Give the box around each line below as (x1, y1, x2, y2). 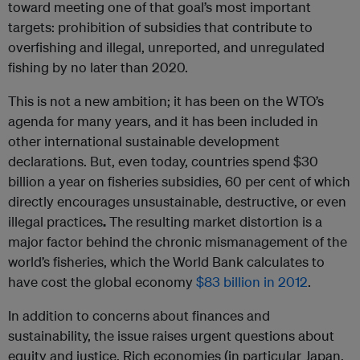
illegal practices (8, 213, 103, 231)
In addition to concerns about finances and (8, 307, 270, 325)
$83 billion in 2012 (196, 273, 308, 291)
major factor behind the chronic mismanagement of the (8, 233, 347, 251)
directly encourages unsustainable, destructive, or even (8, 193, 346, 211)
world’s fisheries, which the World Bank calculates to (8, 253, 325, 271)
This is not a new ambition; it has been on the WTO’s (8, 92, 324, 110)
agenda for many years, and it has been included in (8, 112, 318, 130)
